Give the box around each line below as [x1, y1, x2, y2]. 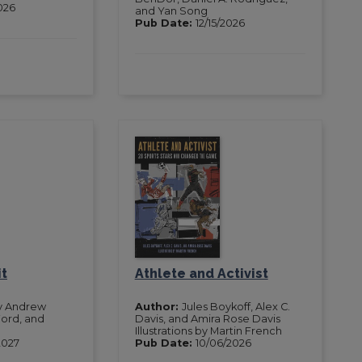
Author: [134, 300, 182, 313]
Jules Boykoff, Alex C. [181, 300, 290, 313]
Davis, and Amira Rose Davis [134, 312, 280, 325]
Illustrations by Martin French [134, 324, 282, 337]
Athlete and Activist [134, 265, 268, 281]
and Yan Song [134, 4, 208, 17]
